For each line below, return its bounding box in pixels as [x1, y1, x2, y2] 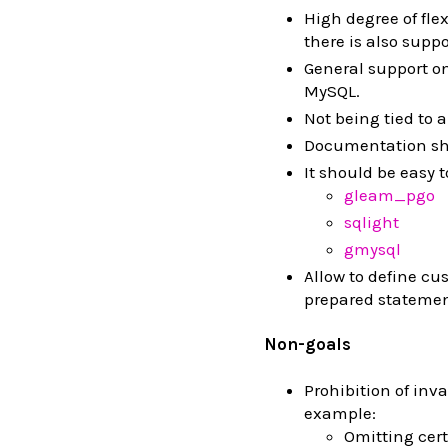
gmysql [344, 238, 401, 259]
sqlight [344, 211, 399, 232]
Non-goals [264, 334, 351, 355]
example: [304, 403, 376, 424]
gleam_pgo [344, 184, 435, 205]
